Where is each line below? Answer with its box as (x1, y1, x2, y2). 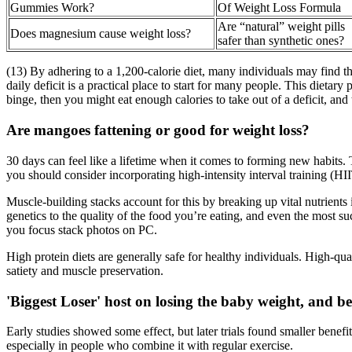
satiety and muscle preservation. (6, 263, 163, 277)
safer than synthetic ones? (218, 34, 344, 48)
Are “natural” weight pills (218, 20, 345, 34)
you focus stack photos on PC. (6, 222, 157, 236)
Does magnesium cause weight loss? (10, 27, 191, 41)
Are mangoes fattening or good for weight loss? (6, 122, 310, 139)
